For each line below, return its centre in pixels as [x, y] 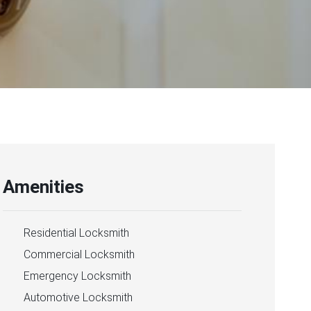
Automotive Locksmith [78, 298]
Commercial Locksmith [79, 255]
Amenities [44, 187]
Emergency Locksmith [78, 276]
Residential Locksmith [77, 233]
